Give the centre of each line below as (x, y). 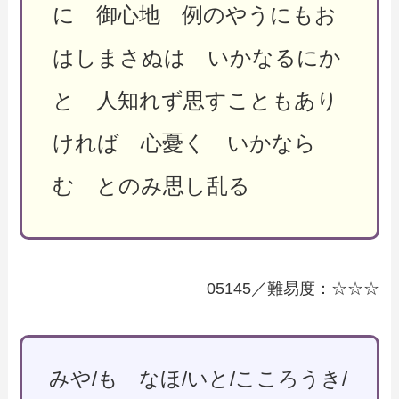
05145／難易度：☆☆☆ (293, 288)
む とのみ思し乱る (151, 185)
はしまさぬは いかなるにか (196, 57)
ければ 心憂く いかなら (184, 142)
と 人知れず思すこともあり (195, 100)
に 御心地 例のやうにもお (194, 14)
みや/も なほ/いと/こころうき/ (199, 379)
